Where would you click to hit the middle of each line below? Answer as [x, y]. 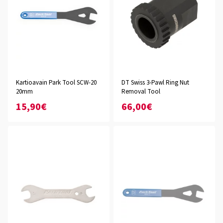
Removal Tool [141, 92]
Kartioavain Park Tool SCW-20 [56, 83]
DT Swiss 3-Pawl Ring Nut [155, 83]
